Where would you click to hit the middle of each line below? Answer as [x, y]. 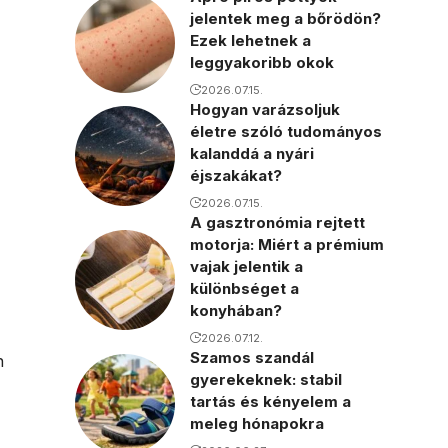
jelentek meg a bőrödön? [285, 19]
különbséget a [244, 289]
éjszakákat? [235, 176]
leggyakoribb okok [261, 63]
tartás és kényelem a [270, 402]
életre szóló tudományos [285, 132]
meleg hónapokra [256, 424]
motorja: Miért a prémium [286, 245]
